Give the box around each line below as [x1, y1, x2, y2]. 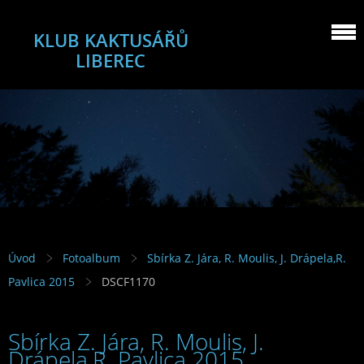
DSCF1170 [102, 274, 155, 290]
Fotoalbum [63, 250, 120, 266]
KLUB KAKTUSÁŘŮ [32, 28, 188, 53]
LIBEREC [76, 48, 145, 73]
